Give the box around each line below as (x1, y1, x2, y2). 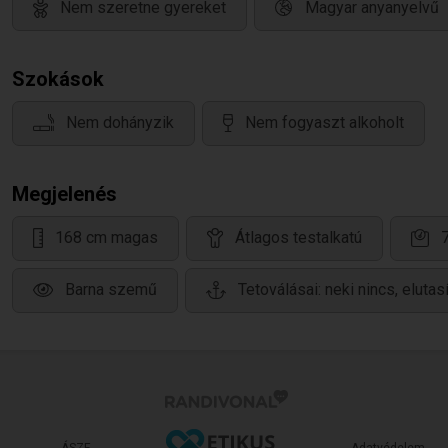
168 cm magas (55, 228, 158, 248)
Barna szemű (65, 280, 157, 300)
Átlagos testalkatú (235, 228, 362, 248)
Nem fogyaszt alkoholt (245, 113, 404, 133)
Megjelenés (12, 182, 117, 206)
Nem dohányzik (66, 113, 174, 133)
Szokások (12, 67, 104, 91)
